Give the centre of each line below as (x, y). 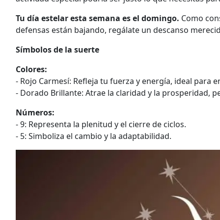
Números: (35, 113)
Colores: (31, 69)
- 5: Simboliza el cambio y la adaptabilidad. (94, 136)
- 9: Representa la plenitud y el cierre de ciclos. (101, 124)
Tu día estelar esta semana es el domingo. (97, 18)
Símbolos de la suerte (57, 50)
